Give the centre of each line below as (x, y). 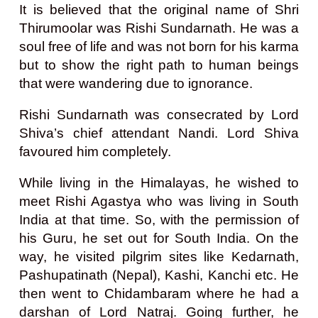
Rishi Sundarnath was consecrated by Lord (159, 114)
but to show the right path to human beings (159, 65)
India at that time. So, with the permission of (159, 219)
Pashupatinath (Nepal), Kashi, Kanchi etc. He (159, 275)
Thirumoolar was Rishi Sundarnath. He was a (159, 28)
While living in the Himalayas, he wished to (159, 182)
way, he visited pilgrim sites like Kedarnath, (159, 256)
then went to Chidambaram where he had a (159, 293)
